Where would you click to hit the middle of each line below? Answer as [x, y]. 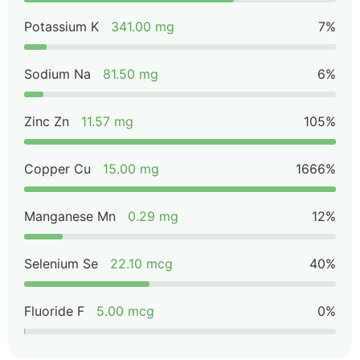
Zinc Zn [47, 121]
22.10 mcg [141, 264]
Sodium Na [57, 74]
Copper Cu [57, 169]
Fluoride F [54, 311]
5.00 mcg [125, 311]
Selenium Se [61, 264]
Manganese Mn [70, 216]
